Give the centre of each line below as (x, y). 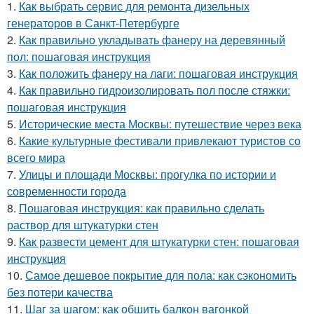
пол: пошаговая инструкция (79, 56)
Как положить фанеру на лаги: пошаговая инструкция (158, 73)
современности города (67, 191)
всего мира (36, 157)
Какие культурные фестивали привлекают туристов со (160, 141)
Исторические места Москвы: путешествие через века (160, 124)
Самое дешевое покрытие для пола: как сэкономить (161, 275)
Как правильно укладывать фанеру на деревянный (152, 40)
